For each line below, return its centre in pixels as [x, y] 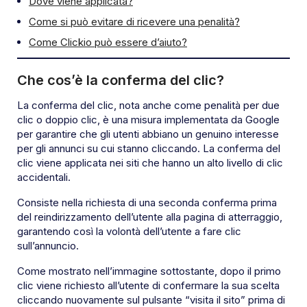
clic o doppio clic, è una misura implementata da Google [148, 120]
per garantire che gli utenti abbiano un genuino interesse [148, 134]
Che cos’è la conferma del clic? [121, 81]
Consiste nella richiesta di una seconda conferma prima [147, 203]
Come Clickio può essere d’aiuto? [108, 42]
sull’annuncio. [48, 246]
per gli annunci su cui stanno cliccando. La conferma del [149, 149]
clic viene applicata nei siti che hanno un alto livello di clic [150, 163]
